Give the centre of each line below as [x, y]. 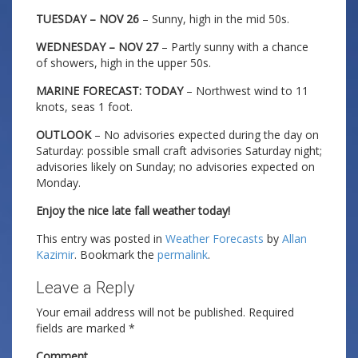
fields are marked [82, 328]
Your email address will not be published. [141, 312]
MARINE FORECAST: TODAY [109, 91]
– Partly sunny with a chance [233, 47]
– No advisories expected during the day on [205, 135]
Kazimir [55, 255]
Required [271, 312]
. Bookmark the [116, 255]
